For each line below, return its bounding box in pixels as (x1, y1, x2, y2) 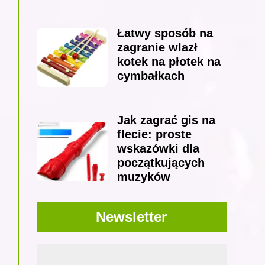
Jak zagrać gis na (117, 114, 215, 127)
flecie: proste (117, 128, 192, 141)
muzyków (117, 170, 170, 184)
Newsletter (96, 209, 167, 225)
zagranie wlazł (117, 41, 198, 54)
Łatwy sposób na (117, 27, 213, 40)
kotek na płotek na (117, 55, 221, 69)
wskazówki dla (117, 142, 199, 156)
